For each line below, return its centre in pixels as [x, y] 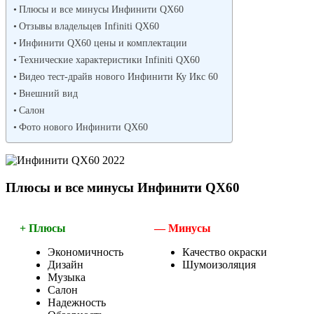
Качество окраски [225, 252]
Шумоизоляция [219, 265]
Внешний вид [48, 93]
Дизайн [66, 265]
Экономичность [86, 252]
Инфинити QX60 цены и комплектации [103, 42]
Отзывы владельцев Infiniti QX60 [89, 26]
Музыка [67, 278]
